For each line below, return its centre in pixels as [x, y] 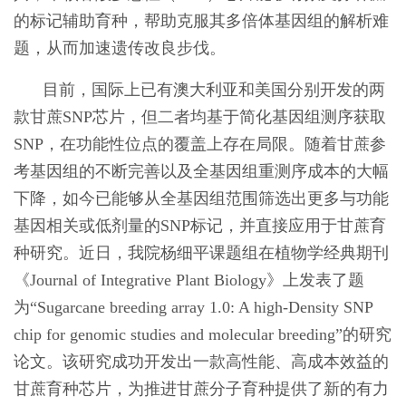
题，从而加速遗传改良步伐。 [120, 48]
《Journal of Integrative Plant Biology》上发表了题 [189, 280]
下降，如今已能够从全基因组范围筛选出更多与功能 [201, 198]
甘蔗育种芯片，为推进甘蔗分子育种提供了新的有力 [201, 389]
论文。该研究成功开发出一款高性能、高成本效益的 [201, 362]
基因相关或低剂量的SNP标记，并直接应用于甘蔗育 [200, 226]
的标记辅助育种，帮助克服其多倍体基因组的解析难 [201, 21]
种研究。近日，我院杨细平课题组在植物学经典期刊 [201, 253]
